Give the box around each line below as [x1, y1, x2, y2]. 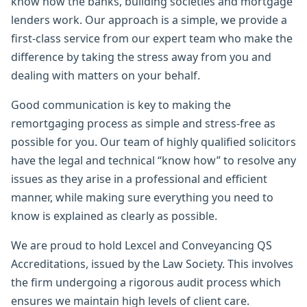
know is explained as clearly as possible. [11, 208, 217, 223]
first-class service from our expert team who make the [11, 30, 293, 46]
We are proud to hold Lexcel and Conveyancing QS [11, 237, 272, 253]
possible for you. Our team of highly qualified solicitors [11, 134, 296, 149]
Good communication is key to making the [11, 97, 231, 112]
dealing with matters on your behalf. [11, 67, 200, 83]
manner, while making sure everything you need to [11, 189, 273, 205]
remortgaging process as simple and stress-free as [11, 115, 275, 131]
